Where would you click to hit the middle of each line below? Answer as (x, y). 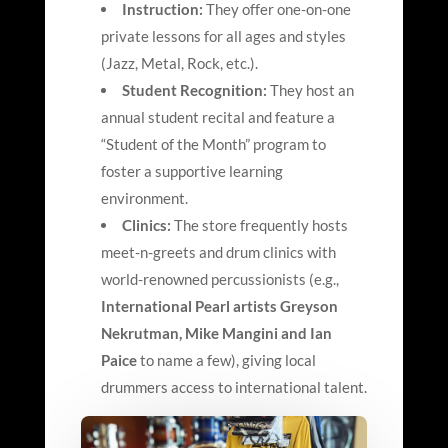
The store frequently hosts (259, 225)
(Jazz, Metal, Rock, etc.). (179, 63)
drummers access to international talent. (233, 387)
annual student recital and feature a (217, 117)
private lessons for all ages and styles (223, 36)
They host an (310, 90)
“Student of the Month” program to (213, 144)
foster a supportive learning (191, 171)
